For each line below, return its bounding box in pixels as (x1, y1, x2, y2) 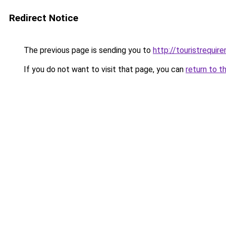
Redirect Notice (9, 12, 78, 24)
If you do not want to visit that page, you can (22, 65, 186, 74)
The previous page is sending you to (22, 45, 153, 55)
